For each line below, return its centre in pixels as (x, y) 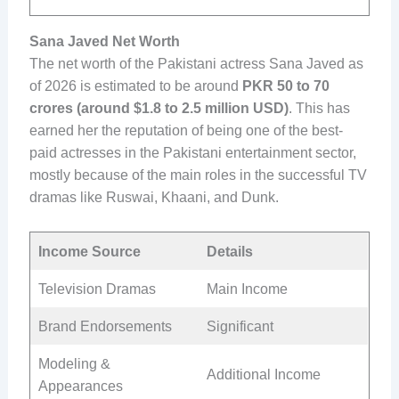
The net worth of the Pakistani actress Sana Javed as (196, 64)
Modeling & (74, 363)
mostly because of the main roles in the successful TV (198, 175)
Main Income (247, 289)
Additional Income (263, 374)
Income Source (89, 251)
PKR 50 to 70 (285, 86)
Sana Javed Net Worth (104, 42)
